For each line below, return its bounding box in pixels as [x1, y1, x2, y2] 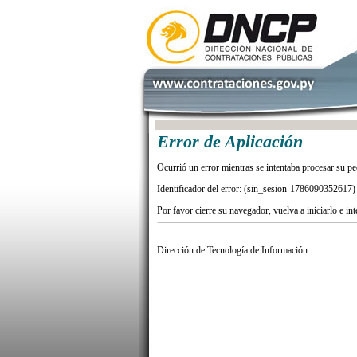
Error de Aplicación [157, 132, 303, 151]
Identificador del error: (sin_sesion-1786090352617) [157, 183, 355, 194]
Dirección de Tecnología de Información [157, 245, 308, 256]
